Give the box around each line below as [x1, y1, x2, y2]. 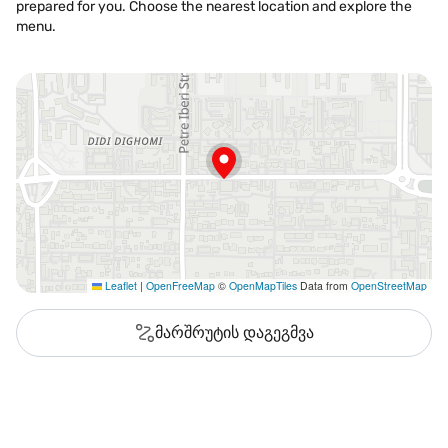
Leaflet [102, 278, 137, 293]
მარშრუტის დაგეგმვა [154, 323, 314, 342]
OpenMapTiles [229, 278, 297, 293]
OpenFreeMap [146, 278, 215, 293]
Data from [297, 278, 351, 293]
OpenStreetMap [351, 278, 427, 293]
